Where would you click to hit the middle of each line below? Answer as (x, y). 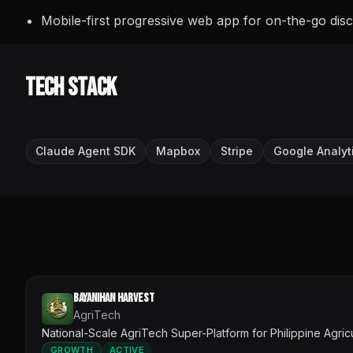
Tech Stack (71, 88)
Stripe (237, 151)
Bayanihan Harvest (114, 298)
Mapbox (178, 151)
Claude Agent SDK (85, 151)
